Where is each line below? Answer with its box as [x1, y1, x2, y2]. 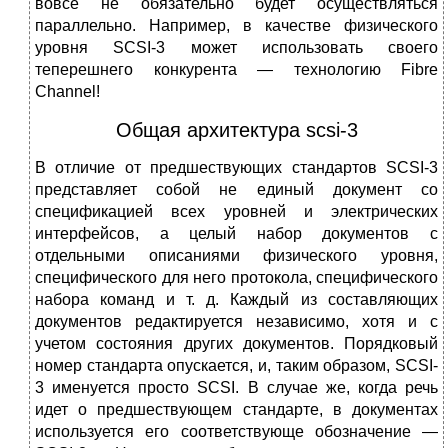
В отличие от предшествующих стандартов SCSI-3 [35, 159, 438, 177]
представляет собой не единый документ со [35, 181, 438, 199]
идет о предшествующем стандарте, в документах [35, 401, 438, 419]
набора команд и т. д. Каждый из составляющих [35, 291, 438, 309]
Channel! [35, 83, 100, 101]
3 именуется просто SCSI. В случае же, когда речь [35, 379, 438, 397]
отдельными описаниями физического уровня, [35, 247, 438, 265]
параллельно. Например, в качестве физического [35, 17, 438, 35]
